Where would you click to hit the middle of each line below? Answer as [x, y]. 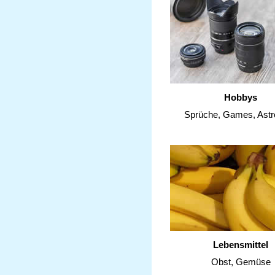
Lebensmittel [241, 245]
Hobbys [241, 97]
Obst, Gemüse [241, 262]
